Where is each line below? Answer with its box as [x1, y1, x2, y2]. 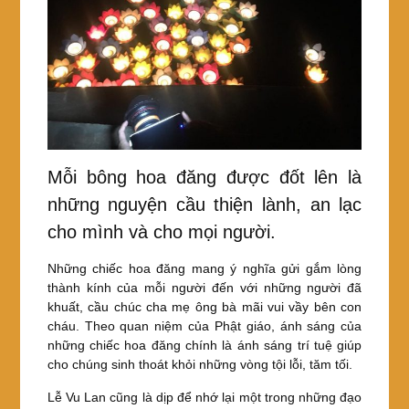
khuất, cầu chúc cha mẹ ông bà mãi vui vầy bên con [47, 299, 362, 315]
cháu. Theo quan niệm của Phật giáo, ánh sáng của [47, 319, 362, 334]
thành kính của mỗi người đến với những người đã [47, 280, 362, 296]
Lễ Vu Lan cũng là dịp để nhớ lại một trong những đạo [47, 390, 362, 405]
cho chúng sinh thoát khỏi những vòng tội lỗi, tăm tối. [47, 357, 352, 372]
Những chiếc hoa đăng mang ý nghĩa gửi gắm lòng [47, 261, 362, 277]
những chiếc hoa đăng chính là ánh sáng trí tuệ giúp [47, 338, 362, 353]
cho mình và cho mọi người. [47, 222, 276, 243]
